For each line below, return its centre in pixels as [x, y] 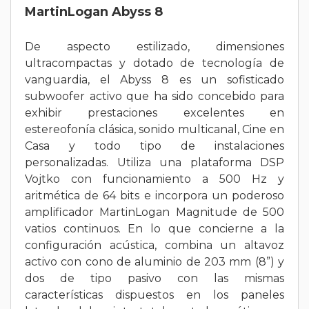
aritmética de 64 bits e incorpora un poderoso [154, 195]
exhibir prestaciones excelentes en [154, 112]
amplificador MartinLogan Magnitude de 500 [154, 212]
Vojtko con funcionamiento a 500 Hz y [154, 179]
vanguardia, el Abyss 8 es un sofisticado [154, 79]
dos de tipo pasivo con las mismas [154, 278]
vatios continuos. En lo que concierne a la [154, 228]
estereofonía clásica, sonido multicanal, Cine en [154, 129]
